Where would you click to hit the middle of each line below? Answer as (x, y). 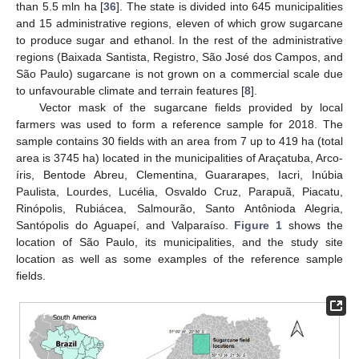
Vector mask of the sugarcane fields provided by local (191, 107)
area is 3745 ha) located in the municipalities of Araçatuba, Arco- (179, 157)
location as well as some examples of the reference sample (179, 258)
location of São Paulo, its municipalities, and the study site (179, 242)
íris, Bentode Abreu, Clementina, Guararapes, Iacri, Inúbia (179, 174)
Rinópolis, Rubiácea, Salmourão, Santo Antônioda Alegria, (179, 208)
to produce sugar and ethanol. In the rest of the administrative (179, 40)
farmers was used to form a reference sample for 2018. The (179, 124)
